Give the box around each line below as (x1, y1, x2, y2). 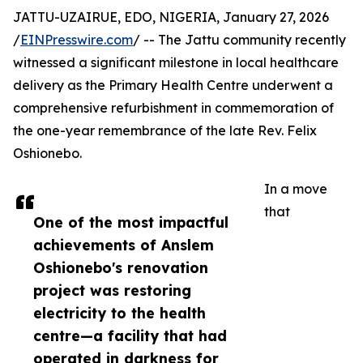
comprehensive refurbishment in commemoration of (13, 100, 334, 117)
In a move (264, 181, 327, 198)
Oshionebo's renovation (33, 258, 208, 277)
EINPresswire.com (20, 32, 133, 49)
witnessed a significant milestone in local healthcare (13, 54, 339, 71)
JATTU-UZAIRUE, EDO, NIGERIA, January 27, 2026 (13, 9, 329, 26)
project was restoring (33, 281, 191, 300)
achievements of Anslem (33, 236, 214, 254)
